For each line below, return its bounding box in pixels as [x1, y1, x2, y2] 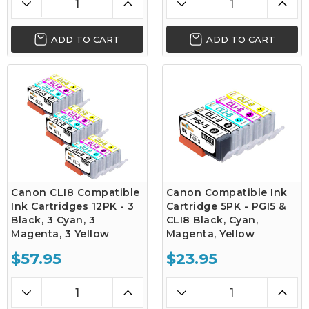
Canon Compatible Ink [166, 186, 288, 199]
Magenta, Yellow [166, 228, 255, 240]
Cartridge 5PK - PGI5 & [166, 200, 286, 212]
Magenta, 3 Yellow [11, 228, 110, 240]
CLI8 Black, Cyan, [166, 214, 258, 226]
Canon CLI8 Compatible [11, 186, 140, 199]
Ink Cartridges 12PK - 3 [11, 200, 134, 212]
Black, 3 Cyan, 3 [11, 214, 95, 226]
